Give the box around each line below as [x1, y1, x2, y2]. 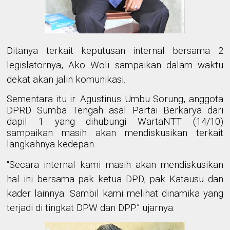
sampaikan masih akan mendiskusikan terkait [7, 127, 223, 139]
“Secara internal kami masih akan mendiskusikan [7, 159, 223, 170]
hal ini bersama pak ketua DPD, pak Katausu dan [7, 173, 223, 185]
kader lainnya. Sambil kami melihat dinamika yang [7, 187, 223, 199]
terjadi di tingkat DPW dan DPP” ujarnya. [7, 202, 176, 214]
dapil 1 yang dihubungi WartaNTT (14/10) [7, 116, 223, 127]
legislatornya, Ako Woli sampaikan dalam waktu [7, 59, 223, 71]
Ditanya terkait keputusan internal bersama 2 [7, 45, 223, 56]
